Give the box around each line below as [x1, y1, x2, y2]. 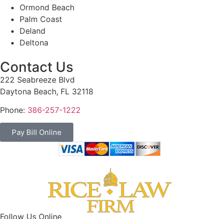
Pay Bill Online [12, 128, 62, 137]
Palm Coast [20, 14, 62, 24]
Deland [20, 25, 45, 36]
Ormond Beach [20, 2, 74, 12]
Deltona [20, 37, 48, 47]
